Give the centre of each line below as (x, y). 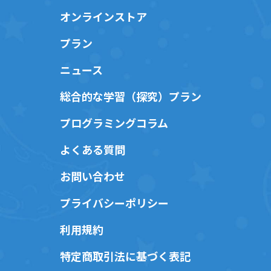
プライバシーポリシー (114, 203)
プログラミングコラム (114, 123)
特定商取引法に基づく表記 (125, 256)
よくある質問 (93, 149)
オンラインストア (103, 16)
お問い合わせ (93, 176)
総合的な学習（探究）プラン (131, 96)
